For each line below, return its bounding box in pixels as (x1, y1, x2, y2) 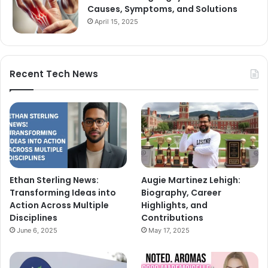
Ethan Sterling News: (10, 173, 99, 186)
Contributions (141, 211, 204, 224)
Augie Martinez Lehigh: (141, 173, 241, 186)
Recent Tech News (10, 67, 98, 80)
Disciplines (10, 211, 57, 224)
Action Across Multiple (10, 199, 109, 211)
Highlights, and (141, 199, 208, 211)
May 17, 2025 (148, 226, 190, 234)
